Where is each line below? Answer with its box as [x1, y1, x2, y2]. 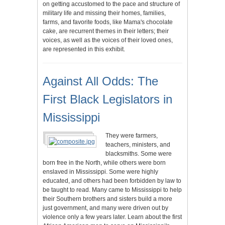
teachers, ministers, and [105, 141, 170, 148]
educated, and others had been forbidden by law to [43, 177, 181, 184]
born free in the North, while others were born [43, 159, 166, 166]
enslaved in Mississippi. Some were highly [43, 168, 158, 175]
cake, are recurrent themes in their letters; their [43, 28, 169, 35]
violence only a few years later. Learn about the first [43, 213, 182, 220]
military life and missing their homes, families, [43, 10, 166, 17]
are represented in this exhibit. [43, 46, 127, 53]
